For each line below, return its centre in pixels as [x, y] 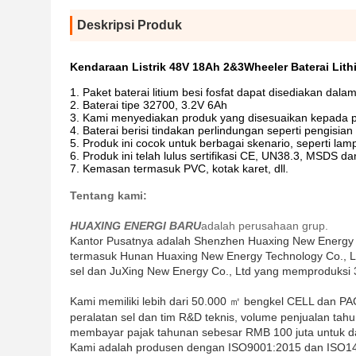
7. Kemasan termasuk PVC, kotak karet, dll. [179, 168]
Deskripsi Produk [130, 25]
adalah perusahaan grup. [265, 226]
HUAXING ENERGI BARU [135, 226]
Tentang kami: [108, 195]
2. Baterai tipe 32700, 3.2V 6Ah [149, 105]
